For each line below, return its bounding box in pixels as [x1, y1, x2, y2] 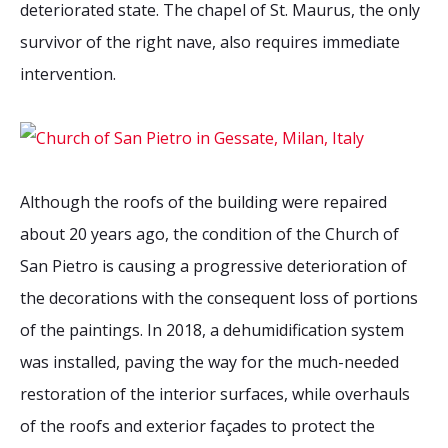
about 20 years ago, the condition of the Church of [20, 223, 399, 246]
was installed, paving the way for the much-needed [20, 351, 399, 374]
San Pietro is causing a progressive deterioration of [20, 255, 407, 278]
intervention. [20, 63, 116, 86]
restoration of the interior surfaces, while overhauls [20, 383, 410, 406]
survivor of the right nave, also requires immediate [20, 31, 400, 54]
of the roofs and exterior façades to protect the [20, 415, 375, 438]
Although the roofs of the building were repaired [20, 191, 387, 214]
